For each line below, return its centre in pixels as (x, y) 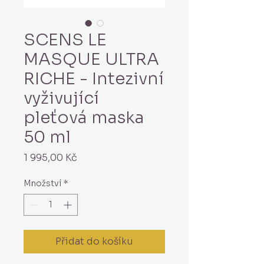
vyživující (61, 98)
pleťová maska (84, 118)
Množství (42, 183)
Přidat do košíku (94, 241)
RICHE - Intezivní (94, 79)
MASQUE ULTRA (91, 59)
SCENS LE (65, 40)
